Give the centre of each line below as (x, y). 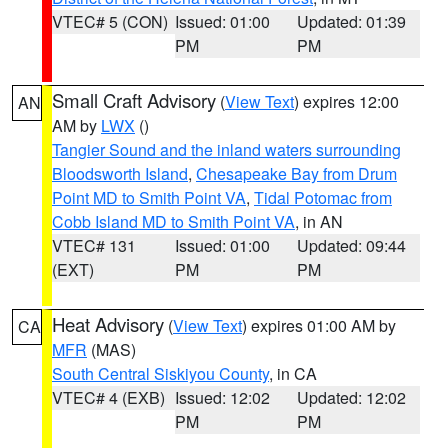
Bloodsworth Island (120, 173)
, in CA (293, 373)
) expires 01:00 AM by (319, 325)
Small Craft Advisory (134, 100)
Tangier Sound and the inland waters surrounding (226, 149)
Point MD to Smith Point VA (149, 197)
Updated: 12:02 (352, 397)
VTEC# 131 (94, 245)
